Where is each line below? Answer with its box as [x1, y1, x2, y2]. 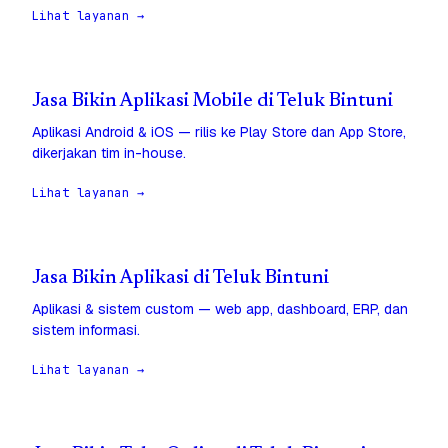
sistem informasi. [32, 321, 140, 340]
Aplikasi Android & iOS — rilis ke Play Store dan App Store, [32, 123, 406, 142]
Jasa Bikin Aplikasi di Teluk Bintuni [32, 269, 329, 289]
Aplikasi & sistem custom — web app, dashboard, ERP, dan [32, 300, 408, 319]
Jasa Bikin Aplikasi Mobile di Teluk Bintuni [32, 92, 393, 112]
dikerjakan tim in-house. [32, 144, 186, 163]
